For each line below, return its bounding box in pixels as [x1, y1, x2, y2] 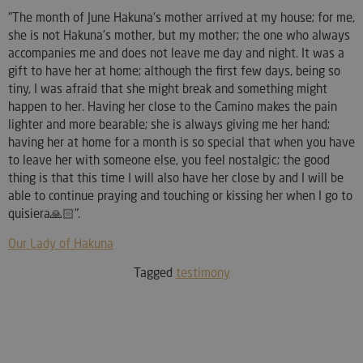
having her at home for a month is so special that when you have [8, 135, 355, 150]
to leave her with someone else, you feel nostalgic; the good [8, 152, 330, 168]
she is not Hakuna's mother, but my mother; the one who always [8, 28, 350, 43]
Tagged [133, 265, 176, 280]
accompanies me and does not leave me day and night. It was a [8, 45, 344, 61]
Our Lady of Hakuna [8, 235, 113, 250]
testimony [175, 265, 230, 280]
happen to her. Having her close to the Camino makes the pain [8, 99, 337, 114]
